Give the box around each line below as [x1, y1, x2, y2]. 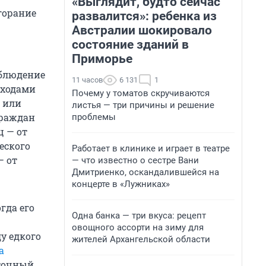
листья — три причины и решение [72, 100, 214, 110]
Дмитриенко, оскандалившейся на [72, 167, 219, 178]
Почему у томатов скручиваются [72, 88, 210, 99]
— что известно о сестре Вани [72, 155, 199, 166]
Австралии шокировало [72, 23, 212, 37]
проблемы [72, 112, 116, 122]
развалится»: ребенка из [72, 9, 217, 23]
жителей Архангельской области [72, 234, 210, 245]
